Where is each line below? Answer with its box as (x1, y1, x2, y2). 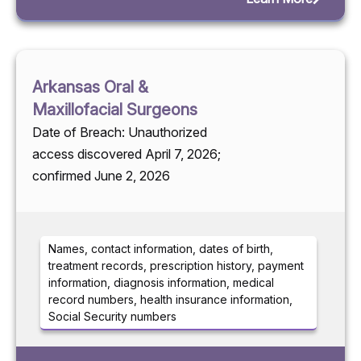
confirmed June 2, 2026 (32, 168, 170, 185)
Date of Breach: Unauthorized (32, 124, 207, 141)
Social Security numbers (48, 309, 176, 324)
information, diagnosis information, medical (48, 276, 274, 290)
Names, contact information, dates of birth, (48, 242, 273, 256)
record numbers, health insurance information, (48, 293, 293, 307)
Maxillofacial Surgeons (32, 100, 197, 120)
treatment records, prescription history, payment (48, 259, 304, 273)
